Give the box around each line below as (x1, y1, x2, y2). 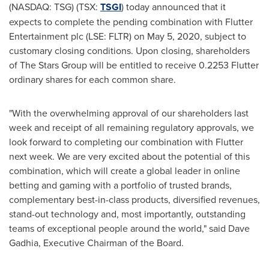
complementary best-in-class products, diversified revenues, (9, 193, 260, 206)
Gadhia (9, 236, 38, 249)
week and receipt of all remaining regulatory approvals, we (9, 121, 254, 134)
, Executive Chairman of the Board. (38, 236, 184, 249)
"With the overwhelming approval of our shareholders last (9, 106, 249, 119)
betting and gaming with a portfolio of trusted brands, (9, 178, 232, 192)
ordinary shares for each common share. (9, 73, 176, 86)
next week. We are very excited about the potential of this (9, 150, 250, 163)
